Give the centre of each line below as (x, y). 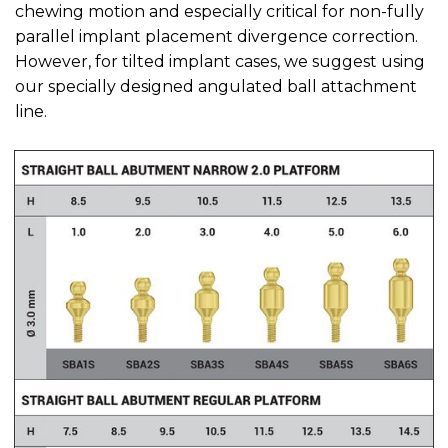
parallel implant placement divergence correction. (216, 36)
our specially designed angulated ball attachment (216, 86)
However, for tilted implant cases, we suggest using (220, 61)
